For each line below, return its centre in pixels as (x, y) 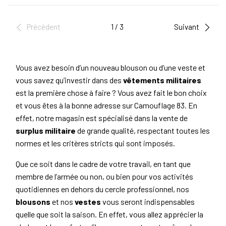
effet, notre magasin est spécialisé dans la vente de (102, 118)
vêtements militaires (162, 80)
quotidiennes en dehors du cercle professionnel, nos (102, 189)
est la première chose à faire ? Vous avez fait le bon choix (111, 93)
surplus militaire (46, 131)
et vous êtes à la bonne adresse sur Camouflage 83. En (106, 105)
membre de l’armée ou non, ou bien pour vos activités (104, 177)
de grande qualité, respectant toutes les (143, 131)
